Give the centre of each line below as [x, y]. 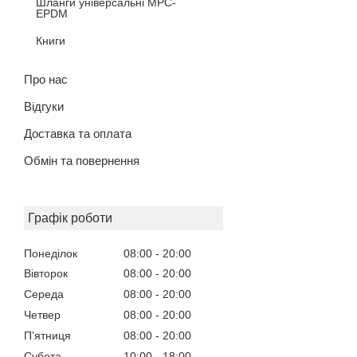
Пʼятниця [47, 335]
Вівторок [46, 274]
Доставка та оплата [78, 133]
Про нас [46, 79]
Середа [44, 294]
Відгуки [44, 106]
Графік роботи [70, 218]
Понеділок [51, 253]
